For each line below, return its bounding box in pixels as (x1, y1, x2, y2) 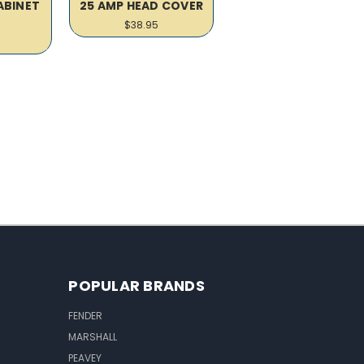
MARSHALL (68, 329, 118, 344)
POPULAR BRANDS (68, 275, 205, 296)
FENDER (68, 308, 103, 323)
